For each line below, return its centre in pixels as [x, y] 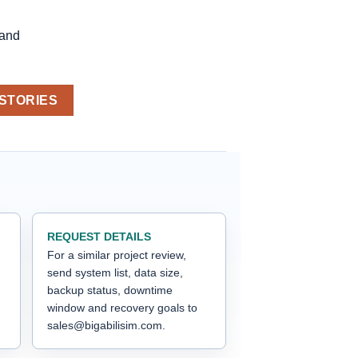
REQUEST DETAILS [99, 236]
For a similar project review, [117, 255]
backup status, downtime [110, 290]
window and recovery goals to [122, 307]
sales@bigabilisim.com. [106, 325]
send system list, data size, [115, 272]
